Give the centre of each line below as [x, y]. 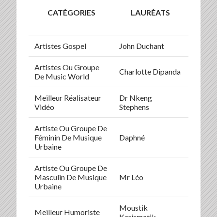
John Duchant [141, 46]
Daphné [132, 137]
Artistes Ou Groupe [67, 67]
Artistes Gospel [60, 46]
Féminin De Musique [68, 137]
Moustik [133, 207]
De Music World [62, 76]
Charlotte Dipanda [150, 71]
